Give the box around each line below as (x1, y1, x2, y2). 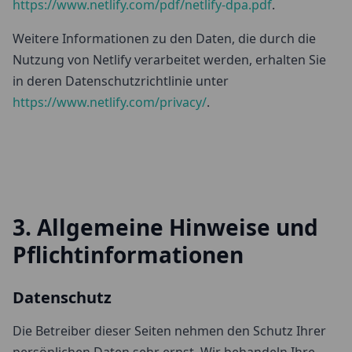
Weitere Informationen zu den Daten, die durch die (13, 30, 316, 47)
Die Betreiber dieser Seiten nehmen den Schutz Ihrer (13, 322, 326, 339)
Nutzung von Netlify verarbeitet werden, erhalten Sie (13, 51, 326, 68)
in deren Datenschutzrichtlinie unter (13, 72, 229, 90)
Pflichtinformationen (13, 240, 244, 269)
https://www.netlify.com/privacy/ (13, 93, 207, 111)
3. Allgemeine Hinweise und (13, 212, 318, 242)
